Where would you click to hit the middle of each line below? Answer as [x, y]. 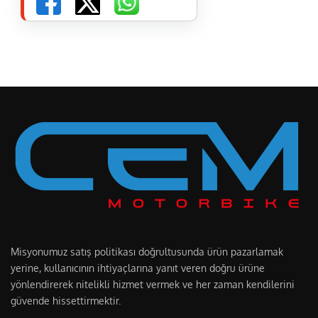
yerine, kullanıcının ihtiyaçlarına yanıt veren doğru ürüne [138, 268]
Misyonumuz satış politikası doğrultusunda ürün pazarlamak [147, 252]
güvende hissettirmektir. [66, 301]
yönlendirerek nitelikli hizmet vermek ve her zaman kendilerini [153, 285]
